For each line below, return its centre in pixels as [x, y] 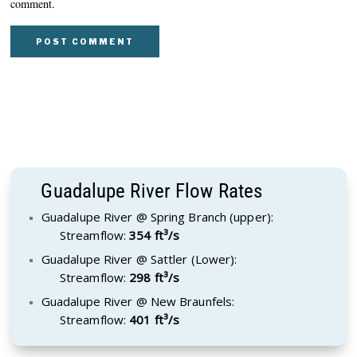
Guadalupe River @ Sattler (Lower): [139, 259]
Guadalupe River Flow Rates [152, 190]
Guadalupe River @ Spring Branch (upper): [157, 216]
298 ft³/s [155, 277]
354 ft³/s [155, 235]
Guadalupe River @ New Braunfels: [138, 301]
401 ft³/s [155, 319]
